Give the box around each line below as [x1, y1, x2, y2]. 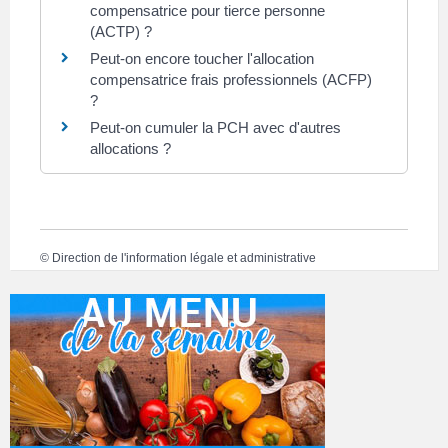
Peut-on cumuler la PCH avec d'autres [90, 118, 341, 136]
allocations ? [90, 139, 171, 157]
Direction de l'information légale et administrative [52, 251, 316, 266]
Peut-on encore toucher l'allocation [90, 49, 314, 67]
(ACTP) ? [90, 22, 152, 40]
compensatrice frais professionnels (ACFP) [90, 70, 372, 88]
